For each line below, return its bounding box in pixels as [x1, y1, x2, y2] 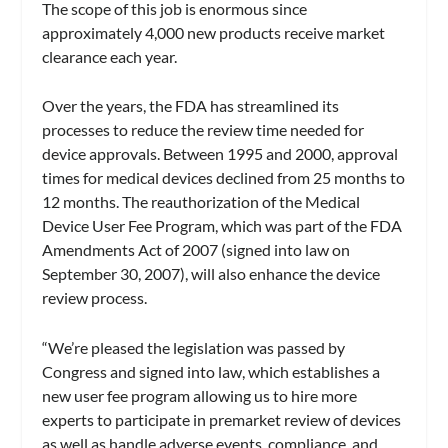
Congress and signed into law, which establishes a [42, 361, 381, 381]
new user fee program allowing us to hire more [42, 385, 358, 405]
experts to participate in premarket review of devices [42, 409, 402, 429]
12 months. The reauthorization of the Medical [42, 192, 361, 212]
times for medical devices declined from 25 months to [42, 168, 406, 188]
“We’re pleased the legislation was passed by [42, 337, 346, 357]
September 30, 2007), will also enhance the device [42, 264, 381, 284]
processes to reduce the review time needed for [42, 120, 365, 140]
